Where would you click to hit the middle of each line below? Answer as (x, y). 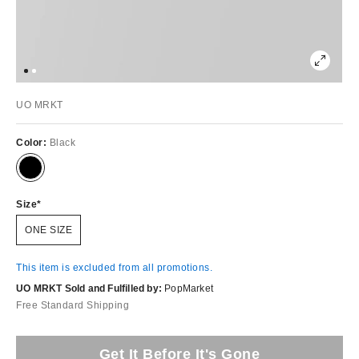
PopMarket (189, 288)
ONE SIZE (48, 230)
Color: (33, 142)
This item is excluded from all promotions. (114, 267)
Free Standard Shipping (73, 305)
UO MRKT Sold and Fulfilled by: (89, 288)
